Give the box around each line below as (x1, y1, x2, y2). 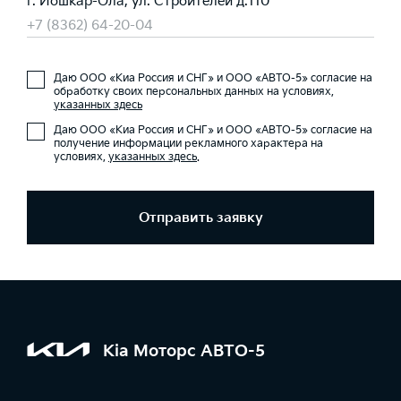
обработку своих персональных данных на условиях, (54, 85, 334, 98)
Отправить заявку (138, 209, 263, 226)
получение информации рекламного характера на (54, 137, 323, 150)
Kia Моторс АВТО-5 (103, 341, 265, 361)
